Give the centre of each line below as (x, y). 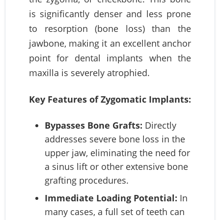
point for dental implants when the (110, 58)
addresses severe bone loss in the (115, 139)
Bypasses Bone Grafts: (94, 125)
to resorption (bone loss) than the (110, 28)
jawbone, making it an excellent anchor (110, 43)
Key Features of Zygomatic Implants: (110, 99)
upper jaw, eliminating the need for (117, 152)
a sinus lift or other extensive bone (116, 166)
